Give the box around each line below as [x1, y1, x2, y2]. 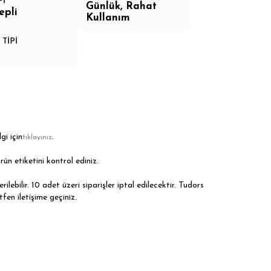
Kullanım [85, 13, 130, 23]
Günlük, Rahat [85, 1, 157, 11]
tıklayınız [22, 134, 53, 141]
